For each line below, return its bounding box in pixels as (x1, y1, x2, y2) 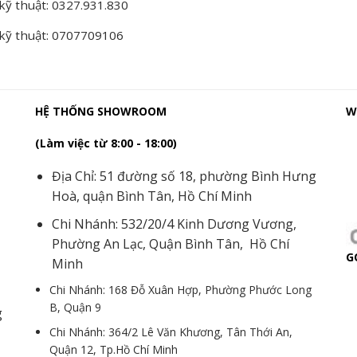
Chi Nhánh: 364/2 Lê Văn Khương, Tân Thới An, (49, 324, 293, 339)
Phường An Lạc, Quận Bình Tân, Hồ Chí (51, 234, 289, 253)
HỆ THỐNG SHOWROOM (35, 103, 167, 119)
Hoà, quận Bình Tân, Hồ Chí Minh (51, 186, 252, 205)
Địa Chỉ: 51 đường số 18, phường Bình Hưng (51, 167, 316, 185)
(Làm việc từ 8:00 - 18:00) (35, 135, 177, 151)
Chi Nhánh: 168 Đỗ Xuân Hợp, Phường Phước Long (49, 282, 312, 298)
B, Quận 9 (49, 300, 102, 316)
